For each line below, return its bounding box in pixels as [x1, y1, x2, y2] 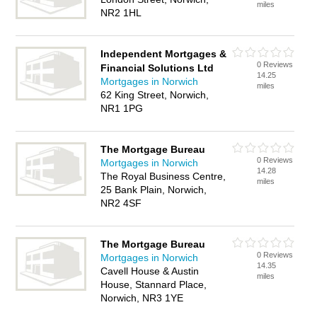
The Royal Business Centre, [100, 171, 226, 182]
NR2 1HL [100, 7, 142, 18]
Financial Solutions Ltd [100, 62, 214, 74]
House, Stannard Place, [100, 279, 207, 290]
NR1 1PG [100, 103, 144, 114]
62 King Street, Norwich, [100, 89, 209, 100]
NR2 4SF [100, 197, 142, 209]
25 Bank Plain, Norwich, [100, 184, 207, 195]
